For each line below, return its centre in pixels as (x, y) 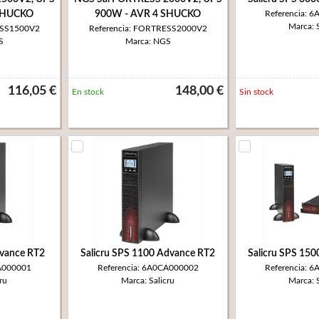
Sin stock (256, 92)
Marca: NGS (148, 41)
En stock (88, 92)
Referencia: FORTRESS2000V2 (148, 28)
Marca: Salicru (148, 281)
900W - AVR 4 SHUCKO (148, 14)
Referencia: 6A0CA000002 (148, 268)
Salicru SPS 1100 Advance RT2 (148, 253)
